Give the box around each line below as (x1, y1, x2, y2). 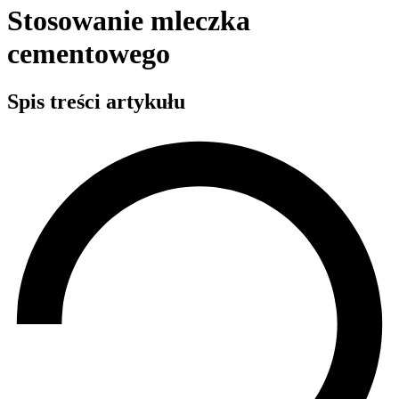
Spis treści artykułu (7, 89, 185, 113)
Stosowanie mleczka (7, 4, 250, 37)
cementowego (7, 37, 170, 70)
